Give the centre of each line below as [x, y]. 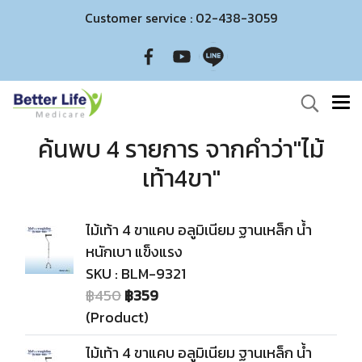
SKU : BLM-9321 [136, 274]
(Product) [117, 317]
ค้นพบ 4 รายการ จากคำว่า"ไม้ [181, 149]
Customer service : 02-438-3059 [181, 18]
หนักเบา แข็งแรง [134, 252]
